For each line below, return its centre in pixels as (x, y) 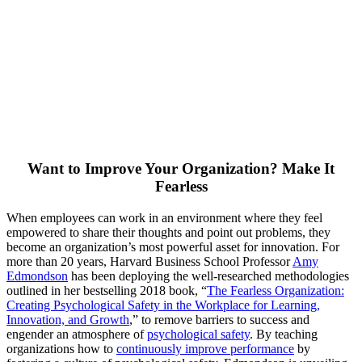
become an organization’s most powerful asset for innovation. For (173, 247)
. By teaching (284, 335)
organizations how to (61, 349)
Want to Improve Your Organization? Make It (181, 169)
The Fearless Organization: (276, 291)
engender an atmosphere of (77, 335)
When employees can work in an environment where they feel (164, 218)
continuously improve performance (205, 349)
